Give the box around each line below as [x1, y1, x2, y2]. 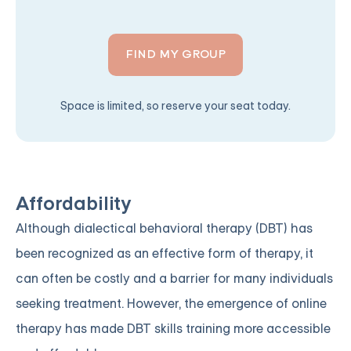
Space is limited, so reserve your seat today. [60, 99, 291, 114]
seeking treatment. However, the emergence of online [16, 295, 327, 313]
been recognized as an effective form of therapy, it [16, 245, 313, 262]
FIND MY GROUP [125, 48, 226, 62]
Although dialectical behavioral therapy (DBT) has [16, 220, 313, 237]
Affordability [16, 192, 132, 217]
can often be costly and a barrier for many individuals [16, 270, 333, 288]
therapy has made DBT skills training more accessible [16, 320, 331, 338]
